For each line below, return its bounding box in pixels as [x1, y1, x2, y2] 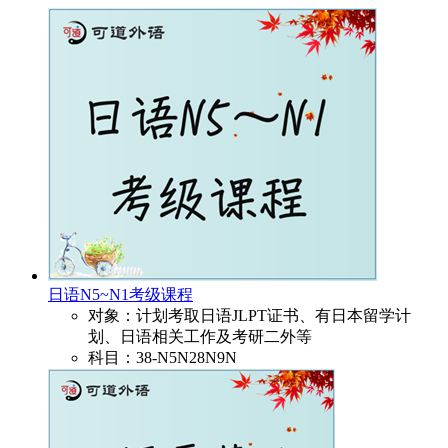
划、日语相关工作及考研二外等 [88, 328, 312, 346]
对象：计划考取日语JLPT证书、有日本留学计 [88, 307, 411, 325]
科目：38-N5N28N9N [88, 349, 237, 367]
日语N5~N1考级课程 [48, 286, 193, 304]
